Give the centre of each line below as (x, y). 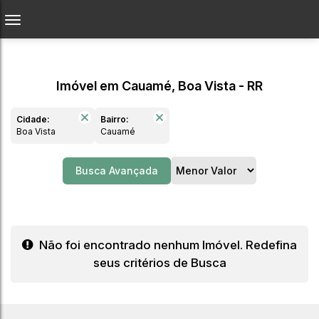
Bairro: (115, 119)
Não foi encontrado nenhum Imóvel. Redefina (167, 245)
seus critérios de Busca (159, 263)
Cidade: (33, 119)
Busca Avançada (117, 170)
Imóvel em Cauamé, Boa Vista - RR (159, 86)
